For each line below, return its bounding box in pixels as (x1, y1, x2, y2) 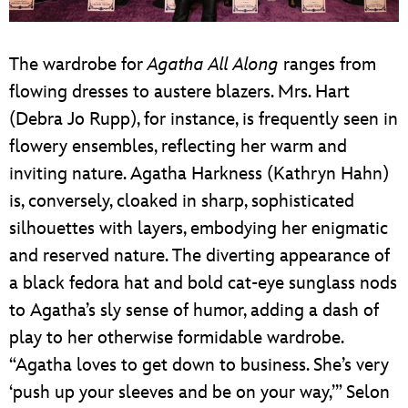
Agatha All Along (148, 54, 279, 76)
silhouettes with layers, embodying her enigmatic (9, 218, 388, 240)
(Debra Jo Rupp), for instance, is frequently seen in (9, 108, 398, 131)
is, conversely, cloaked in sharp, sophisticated (9, 190, 354, 213)
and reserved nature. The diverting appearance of (9, 245, 390, 268)
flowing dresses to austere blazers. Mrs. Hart (9, 81, 350, 104)
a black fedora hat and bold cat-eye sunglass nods (9, 272, 397, 295)
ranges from (279, 54, 376, 76)
